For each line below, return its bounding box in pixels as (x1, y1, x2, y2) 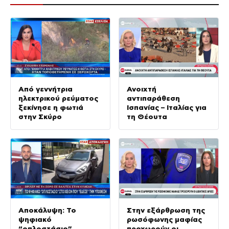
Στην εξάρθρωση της (127, 205, 205, 214)
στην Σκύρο (18, 112, 62, 121)
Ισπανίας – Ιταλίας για (127, 103, 207, 112)
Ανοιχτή (127, 85, 156, 94)
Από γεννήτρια (18, 85, 73, 94)
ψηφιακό (18, 215, 52, 223)
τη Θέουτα (127, 112, 167, 121)
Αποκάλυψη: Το (18, 205, 76, 214)
